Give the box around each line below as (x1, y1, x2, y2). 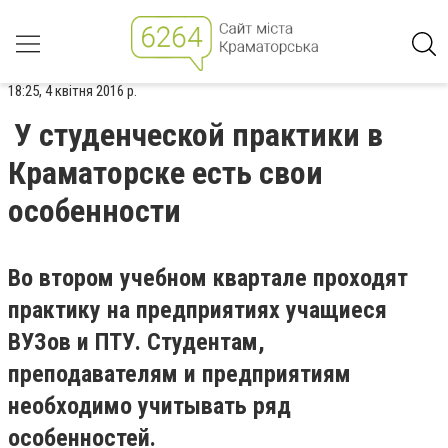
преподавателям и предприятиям (8, 360, 351, 388)
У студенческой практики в (14, 116, 383, 154)
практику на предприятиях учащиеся (8, 296, 387, 324)
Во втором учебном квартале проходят (8, 264, 408, 292)
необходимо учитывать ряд (8, 392, 291, 420)
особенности (8, 192, 181, 230)
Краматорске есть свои (8, 154, 323, 192)
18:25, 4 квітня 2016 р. (8, 82, 137, 100)
